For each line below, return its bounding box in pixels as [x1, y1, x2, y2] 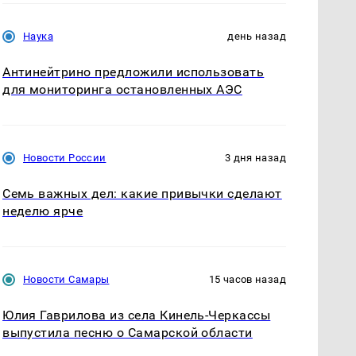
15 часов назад [208, 273, 286, 286]
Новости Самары [23, 273, 110, 286]
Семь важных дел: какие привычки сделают [2, 186, 282, 202]
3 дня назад [224, 152, 286, 164]
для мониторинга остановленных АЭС [2, 82, 242, 98]
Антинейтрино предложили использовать [2, 64, 265, 80]
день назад [227, 30, 286, 43]
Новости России [23, 152, 106, 164]
